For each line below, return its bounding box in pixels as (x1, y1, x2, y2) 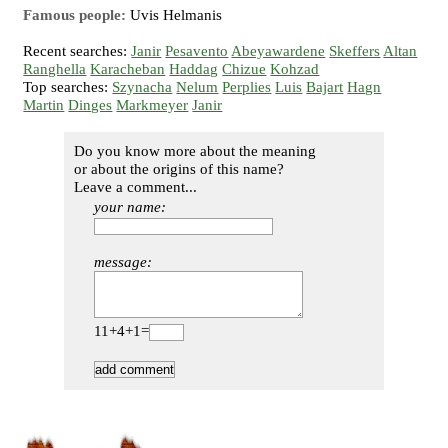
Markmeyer (116, 97, 189, 113)
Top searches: (23, 79, 113, 95)
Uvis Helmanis (126, 7, 223, 23)
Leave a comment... (74, 179, 197, 195)
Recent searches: (23, 43, 132, 59)
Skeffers (329, 43, 381, 59)
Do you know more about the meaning (74, 143, 316, 159)
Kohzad (270, 61, 320, 77)
